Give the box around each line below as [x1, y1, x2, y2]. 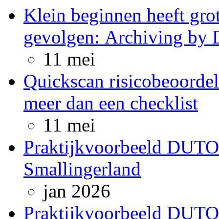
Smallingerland [23, 158, 141, 179]
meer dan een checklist [23, 92, 198, 113]
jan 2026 [43, 180, 110, 201]
